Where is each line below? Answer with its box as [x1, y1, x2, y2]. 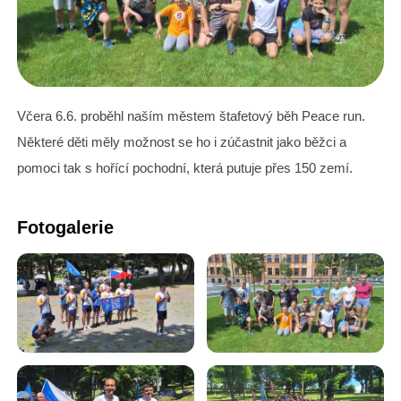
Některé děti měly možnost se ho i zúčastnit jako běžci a [17, 133, 346, 149]
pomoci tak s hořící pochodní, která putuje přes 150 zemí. [17, 159, 353, 175]
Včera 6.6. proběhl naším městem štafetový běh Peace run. [17, 107, 365, 124]
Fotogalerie [17, 217, 114, 237]
